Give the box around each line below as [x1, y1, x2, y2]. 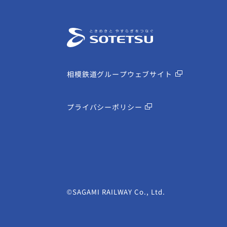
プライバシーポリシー [67, 101, 142, 112]
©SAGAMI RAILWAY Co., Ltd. [67, 186, 165, 197]
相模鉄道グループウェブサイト [67, 68, 172, 79]
